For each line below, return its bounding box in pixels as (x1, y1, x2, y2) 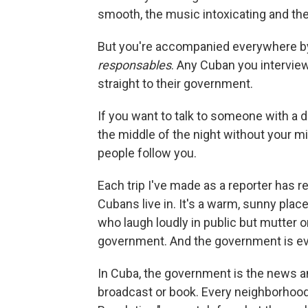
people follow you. (98, 145, 197, 160)
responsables (98, 57, 171, 72)
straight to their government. (98, 76, 253, 91)
